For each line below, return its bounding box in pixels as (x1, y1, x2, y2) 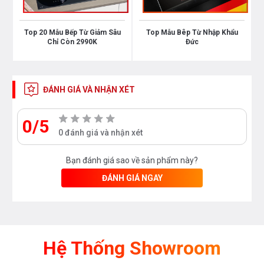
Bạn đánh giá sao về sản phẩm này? (66, 156, 198, 166)
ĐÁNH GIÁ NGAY (101, 173, 163, 183)
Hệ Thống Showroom (43, 237, 221, 260)
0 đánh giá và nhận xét (58, 128, 143, 138)
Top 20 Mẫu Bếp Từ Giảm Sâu (24, 28, 121, 37)
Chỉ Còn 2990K (47, 38, 97, 47)
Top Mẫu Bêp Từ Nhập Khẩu (146, 28, 238, 37)
